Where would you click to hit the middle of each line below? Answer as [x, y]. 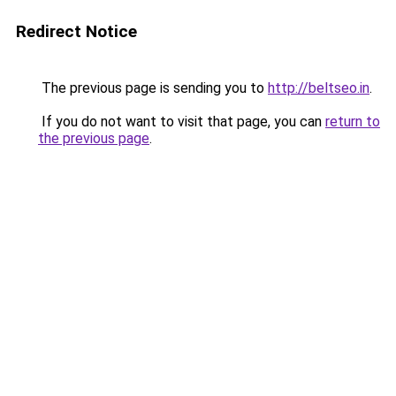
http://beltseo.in [319, 88]
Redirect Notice [76, 31]
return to [353, 122]
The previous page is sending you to [153, 88]
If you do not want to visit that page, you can [182, 122]
